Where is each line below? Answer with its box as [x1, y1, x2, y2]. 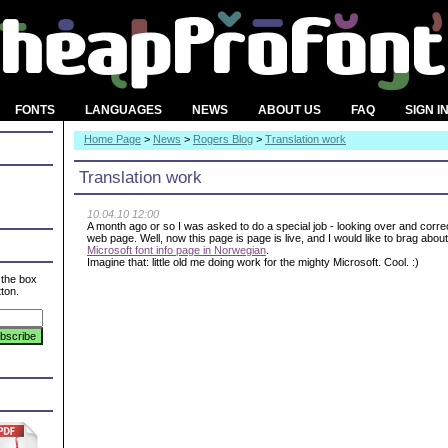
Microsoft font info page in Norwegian [87, 244, 266, 256]
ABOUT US [258, 103, 321, 117]
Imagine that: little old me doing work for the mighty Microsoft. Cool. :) [87, 256, 419, 268]
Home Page [84, 133, 141, 145]
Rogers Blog [193, 133, 253, 145]
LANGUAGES [85, 103, 162, 117]
